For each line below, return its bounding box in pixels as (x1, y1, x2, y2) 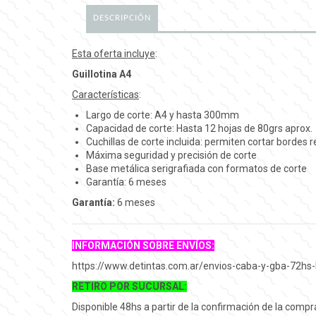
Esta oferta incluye (72, 48, 155, 59)
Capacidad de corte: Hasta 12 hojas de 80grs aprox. (86, 123, 312, 134)
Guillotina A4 (72, 68, 131, 80)
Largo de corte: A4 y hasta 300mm (86, 109, 239, 121)
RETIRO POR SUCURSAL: (72, 281, 187, 292)
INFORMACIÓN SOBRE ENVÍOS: (72, 240, 214, 251)
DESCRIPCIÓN (93, 13, 151, 23)
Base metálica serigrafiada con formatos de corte (86, 163, 307, 174)
